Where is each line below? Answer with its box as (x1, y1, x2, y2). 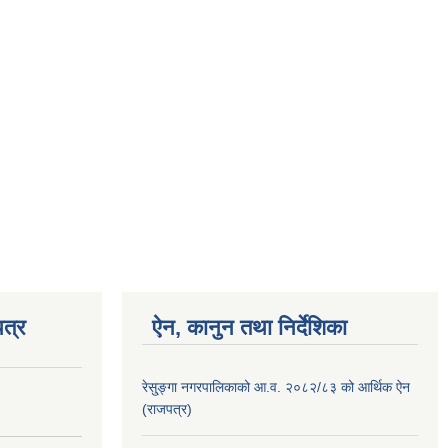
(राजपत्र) (142, 400, 192, 417)
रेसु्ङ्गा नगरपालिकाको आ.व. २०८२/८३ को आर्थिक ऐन (142, 378, 410, 395)
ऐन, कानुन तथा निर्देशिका (152, 314, 347, 340)
